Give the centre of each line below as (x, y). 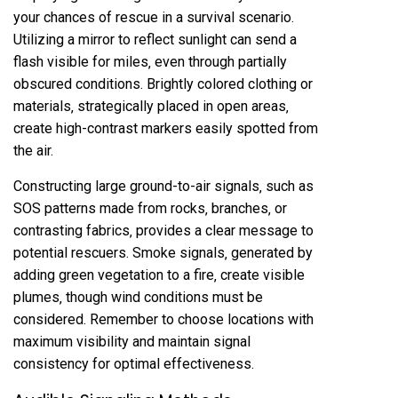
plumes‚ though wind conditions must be (138, 297)
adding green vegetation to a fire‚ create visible (159, 275)
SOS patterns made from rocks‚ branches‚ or (150, 208)
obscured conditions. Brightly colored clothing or (163, 84)
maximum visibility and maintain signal (132, 341)
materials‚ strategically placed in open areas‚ (151, 106)
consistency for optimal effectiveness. (134, 363)
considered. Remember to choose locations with (163, 319)
